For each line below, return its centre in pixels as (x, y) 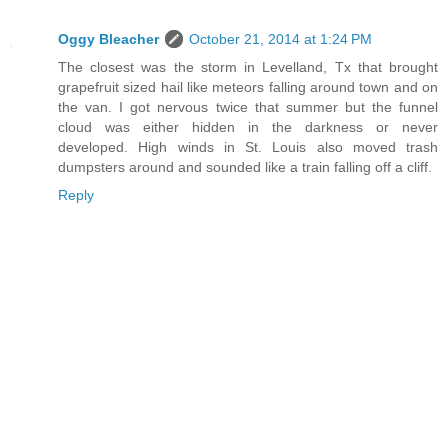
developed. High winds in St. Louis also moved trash (248, 146)
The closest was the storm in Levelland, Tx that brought (248, 66)
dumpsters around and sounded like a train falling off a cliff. (245, 166)
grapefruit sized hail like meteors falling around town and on (248, 86)
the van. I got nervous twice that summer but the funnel (248, 106)
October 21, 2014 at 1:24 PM (280, 38)
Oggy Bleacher (108, 38)
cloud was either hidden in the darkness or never (248, 126)
